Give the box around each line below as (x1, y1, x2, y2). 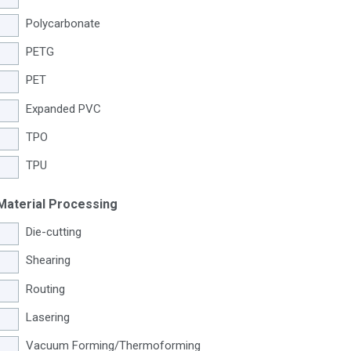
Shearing (25, 253, 71, 268)
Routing (25, 281, 65, 296)
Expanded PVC (25, 101, 101, 116)
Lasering (25, 309, 70, 324)
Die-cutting (25, 225, 81, 240)
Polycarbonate (25, 16, 100, 31)
